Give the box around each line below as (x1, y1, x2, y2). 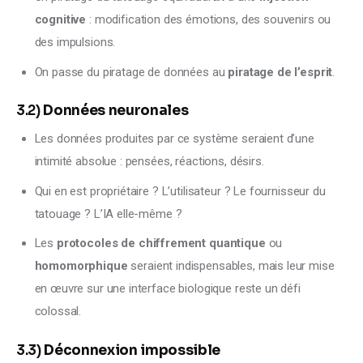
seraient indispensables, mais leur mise (130, 258, 335, 273)
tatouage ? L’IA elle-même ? (34, 206, 182, 221)
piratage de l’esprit (228, 64, 333, 79)
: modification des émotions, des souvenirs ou (86, 12, 331, 28)
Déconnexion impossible (44, 341, 220, 359)
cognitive (34, 12, 87, 28)
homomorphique (34, 258, 131, 273)
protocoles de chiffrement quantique (56, 235, 266, 250)
